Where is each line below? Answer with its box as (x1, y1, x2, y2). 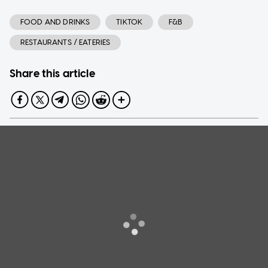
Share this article (10, 66, 95, 80)
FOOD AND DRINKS (20, 17, 90, 26)
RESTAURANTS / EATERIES (20, 37, 111, 47)
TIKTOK (116, 17, 143, 26)
